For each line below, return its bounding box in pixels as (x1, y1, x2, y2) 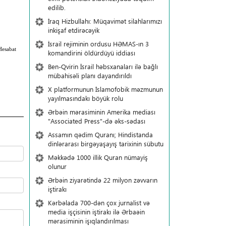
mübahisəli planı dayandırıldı (47, 71, 132, 80)
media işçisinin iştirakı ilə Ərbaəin (47, 207, 145, 216)
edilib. (47, 3, 66, 12)
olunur (47, 162, 67, 171)
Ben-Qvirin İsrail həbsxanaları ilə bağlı (47, 62, 158, 71)
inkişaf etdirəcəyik (47, 26, 99, 34)
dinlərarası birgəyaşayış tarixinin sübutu (47, 139, 163, 148)
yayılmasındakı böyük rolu (47, 94, 123, 102)
